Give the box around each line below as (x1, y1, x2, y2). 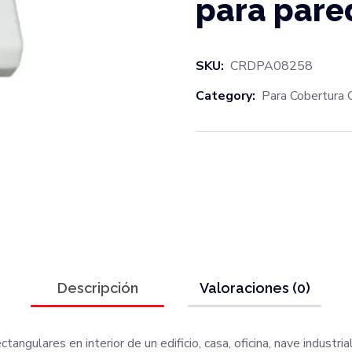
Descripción (57, 280, 138, 296)
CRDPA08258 (230, 57, 313, 75)
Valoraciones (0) (199, 280, 310, 296)
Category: (196, 87, 255, 105)
